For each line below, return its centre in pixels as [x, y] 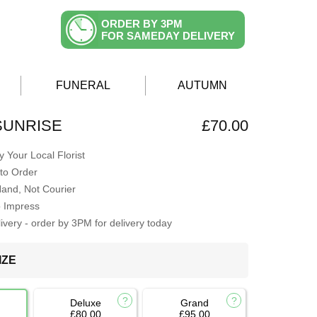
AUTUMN [202, 85]
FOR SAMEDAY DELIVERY [168, 36]
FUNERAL [83, 85]
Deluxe [85, 303]
